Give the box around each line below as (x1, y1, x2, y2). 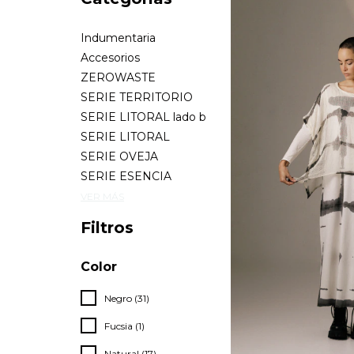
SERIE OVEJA (81, 149, 158, 164)
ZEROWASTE (81, 70, 156, 85)
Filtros (81, 218, 134, 237)
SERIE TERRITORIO (81, 90, 193, 104)
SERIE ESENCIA (81, 169, 171, 183)
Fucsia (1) (104, 320, 145, 332)
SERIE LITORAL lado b (81, 110, 206, 124)
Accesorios (81, 51, 140, 65)
